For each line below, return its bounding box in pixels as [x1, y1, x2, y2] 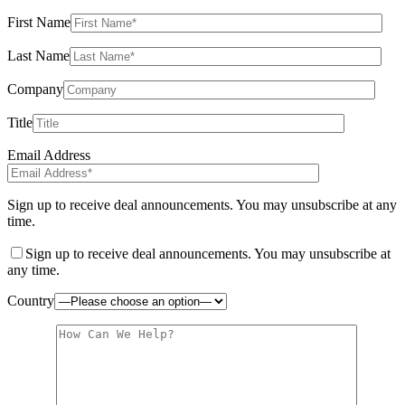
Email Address [7, 146, 90, 163]
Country [7, 292, 54, 308]
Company [7, 80, 63, 97]
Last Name [7, 47, 70, 63]
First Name [7, 14, 71, 30]
